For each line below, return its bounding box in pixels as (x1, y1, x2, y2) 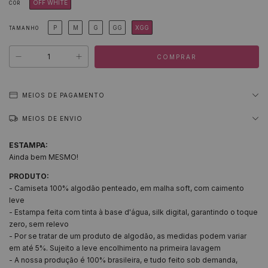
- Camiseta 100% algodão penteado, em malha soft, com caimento (9, 184, 244, 193)
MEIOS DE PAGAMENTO (22, 92, 105, 99)
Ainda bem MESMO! (9, 153, 78, 162)
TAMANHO (9, 25, 39, 31)
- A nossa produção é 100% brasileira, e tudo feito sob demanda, (9, 255, 237, 264)
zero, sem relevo (9, 220, 69, 229)
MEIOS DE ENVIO (22, 115, 83, 122)
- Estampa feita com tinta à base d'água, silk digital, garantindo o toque (9, 208, 258, 217)
